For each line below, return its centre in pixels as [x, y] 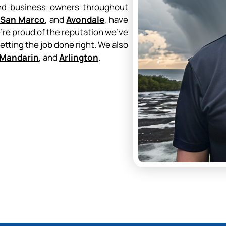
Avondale [86, 20]
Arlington [79, 58]
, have [117, 20]
